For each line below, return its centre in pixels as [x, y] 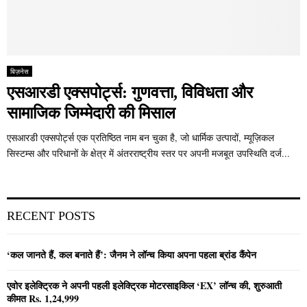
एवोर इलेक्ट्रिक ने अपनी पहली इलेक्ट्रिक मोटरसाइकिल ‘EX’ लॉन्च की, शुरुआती [144, 286]
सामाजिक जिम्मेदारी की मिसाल [91, 113]
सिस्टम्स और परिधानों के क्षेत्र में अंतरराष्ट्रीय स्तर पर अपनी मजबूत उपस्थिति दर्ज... [148, 153]
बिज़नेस [20, 72]
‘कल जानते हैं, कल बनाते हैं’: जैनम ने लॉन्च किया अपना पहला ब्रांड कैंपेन [132, 255]
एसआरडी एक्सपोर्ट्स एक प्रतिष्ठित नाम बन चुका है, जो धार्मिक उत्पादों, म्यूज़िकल [140, 138]
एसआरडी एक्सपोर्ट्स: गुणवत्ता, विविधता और [130, 93]
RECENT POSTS [51, 216]
